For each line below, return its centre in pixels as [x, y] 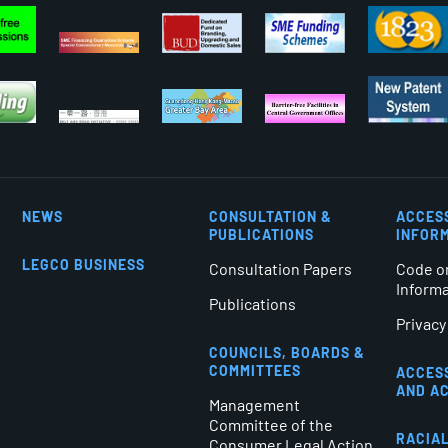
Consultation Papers [280, 268]
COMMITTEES [254, 370]
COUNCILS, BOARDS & [286, 352]
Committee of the [270, 424]
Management [254, 404]
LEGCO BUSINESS [83, 264]
